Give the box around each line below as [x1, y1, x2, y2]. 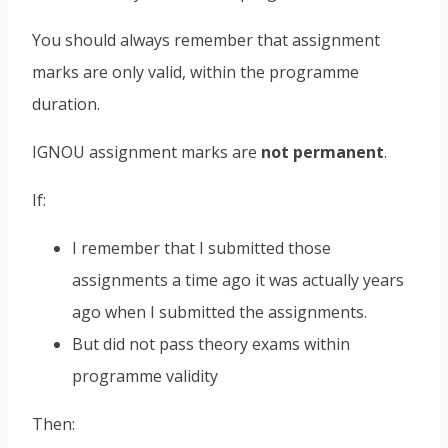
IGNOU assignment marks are [32, 140, 261, 163]
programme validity [72, 364, 218, 387]
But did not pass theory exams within [72, 332, 350, 355]
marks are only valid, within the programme [32, 60, 359, 83]
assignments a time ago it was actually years [72, 268, 404, 291]
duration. [32, 92, 100, 115]
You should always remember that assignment [32, 28, 380, 51]
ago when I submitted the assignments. [72, 300, 367, 323]
